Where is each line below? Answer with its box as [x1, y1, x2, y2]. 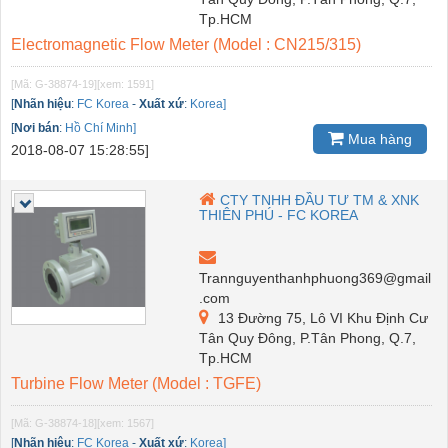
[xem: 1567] [97, 416, 154, 429]
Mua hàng [344, 130, 412, 147]
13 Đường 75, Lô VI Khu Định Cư [214, 309, 429, 326]
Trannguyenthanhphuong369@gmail [199, 269, 432, 286]
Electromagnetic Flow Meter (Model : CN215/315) [11, 35, 361, 53]
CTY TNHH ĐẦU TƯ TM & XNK [220, 191, 420, 208]
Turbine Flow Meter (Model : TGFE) [11, 374, 261, 392]
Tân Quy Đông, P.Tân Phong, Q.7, [199, 329, 417, 346]
